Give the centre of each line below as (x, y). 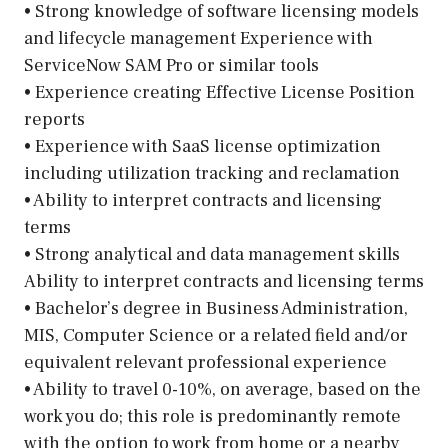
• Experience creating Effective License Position (219, 92)
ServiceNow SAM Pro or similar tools (171, 65)
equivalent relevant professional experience (205, 362)
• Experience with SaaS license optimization (202, 146)
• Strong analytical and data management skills (212, 254)
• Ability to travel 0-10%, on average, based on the (222, 389)
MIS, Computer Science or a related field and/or (216, 335)
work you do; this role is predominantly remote (212, 416)
